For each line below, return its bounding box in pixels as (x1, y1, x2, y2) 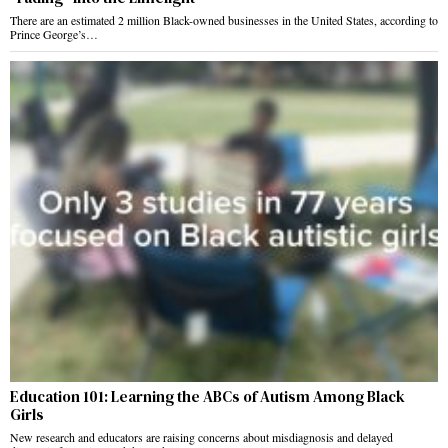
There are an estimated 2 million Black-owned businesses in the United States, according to (10, 12, 438, 28)
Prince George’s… (10, 26, 98, 42)
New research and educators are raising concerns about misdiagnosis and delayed (10, 429, 393, 445)
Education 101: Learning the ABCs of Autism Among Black (10, 386, 405, 407)
